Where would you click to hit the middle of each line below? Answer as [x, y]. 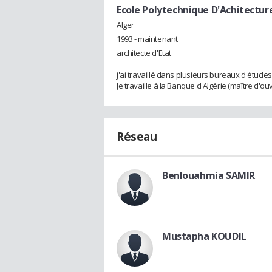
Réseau [137, 137]
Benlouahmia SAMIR [209, 176]
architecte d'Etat [144, 53]
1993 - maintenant [147, 39]
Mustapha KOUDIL [204, 236]
